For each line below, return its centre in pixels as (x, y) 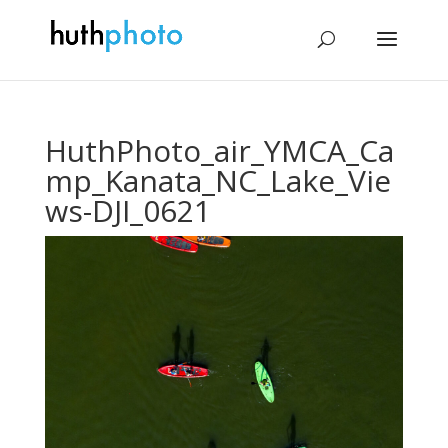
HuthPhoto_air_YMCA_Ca (219, 150)
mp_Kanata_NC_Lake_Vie (217, 180)
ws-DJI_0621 (127, 210)
